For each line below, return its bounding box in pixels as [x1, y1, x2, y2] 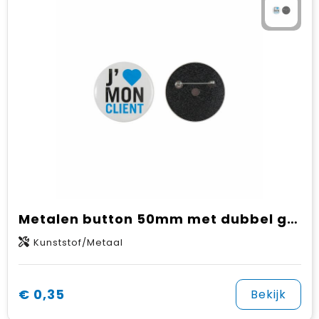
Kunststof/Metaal [33, 236, 123, 249]
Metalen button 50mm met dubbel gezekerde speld [286, 210, 298, 228]
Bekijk [250, 286, 286, 303]
